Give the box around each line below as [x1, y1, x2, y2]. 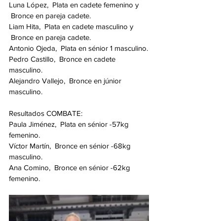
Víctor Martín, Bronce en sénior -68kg [9, 142, 133, 150]
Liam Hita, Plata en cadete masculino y [9, 22, 135, 31]
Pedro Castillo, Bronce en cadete [9, 55, 117, 64]
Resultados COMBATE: [9, 109, 82, 118]
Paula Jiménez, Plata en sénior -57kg [9, 120, 131, 129]
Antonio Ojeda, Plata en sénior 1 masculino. [9, 44, 148, 53]
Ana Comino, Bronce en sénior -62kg [9, 163, 132, 172]
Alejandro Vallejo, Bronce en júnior [9, 76, 123, 85]
